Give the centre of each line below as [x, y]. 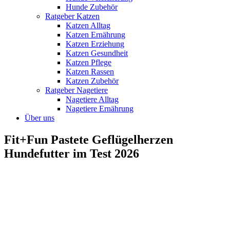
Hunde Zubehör [92, 7]
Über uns [40, 118]
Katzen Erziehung [95, 44]
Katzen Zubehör [92, 81]
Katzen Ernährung [95, 34]
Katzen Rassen [90, 71]
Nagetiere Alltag [92, 99]
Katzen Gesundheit [97, 53]
